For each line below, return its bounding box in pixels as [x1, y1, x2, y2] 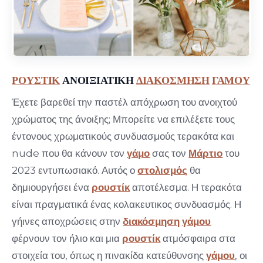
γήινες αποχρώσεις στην [12, 215, 123, 228]
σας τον [150, 147, 189, 160]
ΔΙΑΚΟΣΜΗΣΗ [136, 72, 210, 87]
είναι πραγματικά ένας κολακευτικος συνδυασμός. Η [12, 198, 242, 211]
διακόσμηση [123, 215, 180, 228]
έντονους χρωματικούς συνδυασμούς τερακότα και [12, 130, 235, 143]
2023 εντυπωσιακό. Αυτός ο [12, 164, 138, 177]
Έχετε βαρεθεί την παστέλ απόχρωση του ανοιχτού [12, 96, 238, 109]
